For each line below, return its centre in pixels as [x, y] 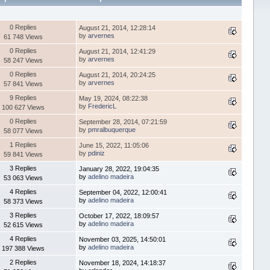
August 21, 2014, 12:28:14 [117, 27]
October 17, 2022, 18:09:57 [119, 215]
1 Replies [24, 144]
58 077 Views [24, 130]
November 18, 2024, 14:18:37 [122, 262]
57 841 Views [24, 83]
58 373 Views [24, 201]
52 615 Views [24, 224]
